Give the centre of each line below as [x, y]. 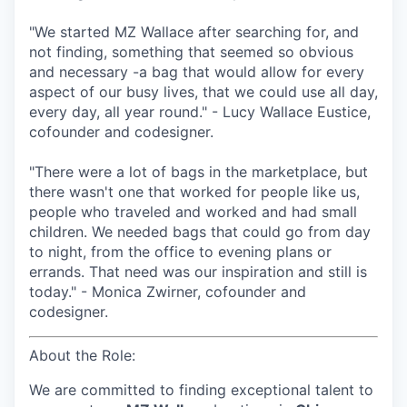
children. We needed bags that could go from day [200, 232]
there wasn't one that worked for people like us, [194, 192]
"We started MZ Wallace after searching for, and [194, 32]
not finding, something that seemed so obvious [191, 52]
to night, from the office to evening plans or [180, 252]
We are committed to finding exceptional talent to [201, 390]
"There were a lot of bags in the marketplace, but [199, 172]
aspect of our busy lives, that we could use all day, [203, 92]
